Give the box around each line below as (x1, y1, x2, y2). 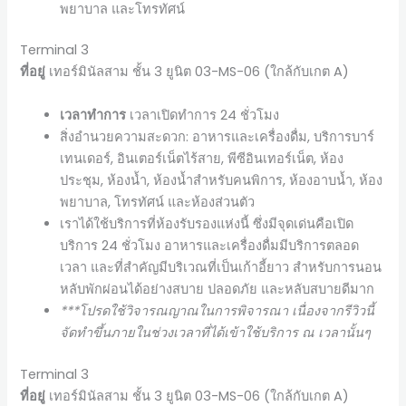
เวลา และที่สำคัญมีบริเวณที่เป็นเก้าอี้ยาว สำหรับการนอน (60, 257, 382, 276)
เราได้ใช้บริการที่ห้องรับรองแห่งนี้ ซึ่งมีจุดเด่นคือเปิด (60, 214, 354, 233)
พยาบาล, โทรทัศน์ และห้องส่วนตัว (60, 192, 256, 211)
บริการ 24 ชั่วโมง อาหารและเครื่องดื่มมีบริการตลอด (60, 236, 360, 255)
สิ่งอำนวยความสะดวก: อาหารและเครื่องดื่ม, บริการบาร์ (60, 127, 375, 146)
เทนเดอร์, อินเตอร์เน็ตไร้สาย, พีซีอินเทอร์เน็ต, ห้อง (60, 149, 344, 168)
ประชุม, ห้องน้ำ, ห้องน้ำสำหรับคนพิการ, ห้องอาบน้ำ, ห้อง (60, 170, 383, 189)
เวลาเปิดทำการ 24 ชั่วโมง (126, 105, 280, 124)
